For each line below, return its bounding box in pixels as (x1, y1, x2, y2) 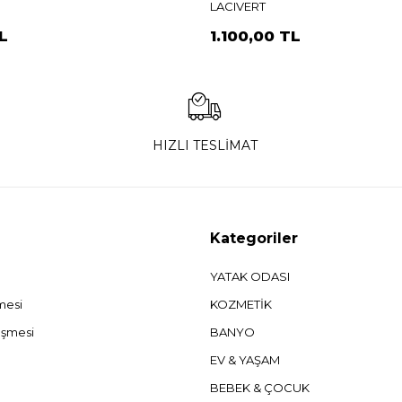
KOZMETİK (209, 297, 272, 312)
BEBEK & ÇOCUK (209, 380, 310, 396)
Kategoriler (209, 230, 298, 248)
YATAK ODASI (209, 269, 290, 284)
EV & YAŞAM (209, 353, 280, 368)
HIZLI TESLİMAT (152, 137, 258, 154)
